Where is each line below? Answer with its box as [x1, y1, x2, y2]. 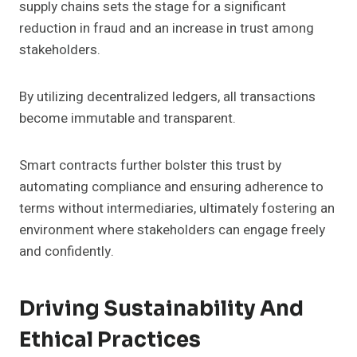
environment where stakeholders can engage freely [19, 220, 325, 241]
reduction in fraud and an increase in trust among [19, 18, 314, 39]
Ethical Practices [19, 327, 201, 354]
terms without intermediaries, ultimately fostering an [19, 198, 335, 219]
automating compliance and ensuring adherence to [19, 177, 324, 198]
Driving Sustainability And [19, 296, 304, 323]
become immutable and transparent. [19, 108, 236, 129]
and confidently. [19, 241, 114, 262]
